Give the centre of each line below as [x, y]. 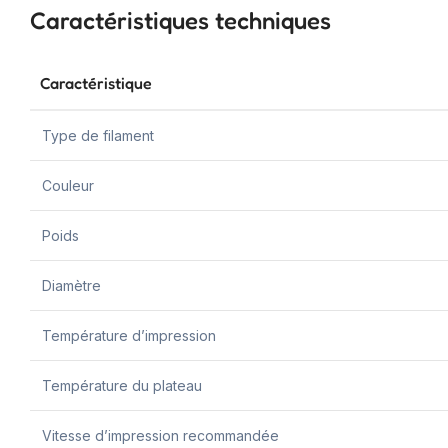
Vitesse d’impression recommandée [160, 435]
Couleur [68, 185]
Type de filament [98, 135]
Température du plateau [122, 385]
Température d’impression [129, 335]
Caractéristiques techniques [180, 20]
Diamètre [71, 285]
